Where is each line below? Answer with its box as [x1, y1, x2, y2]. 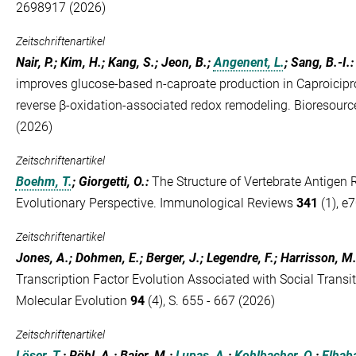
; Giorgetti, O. [72, 174, 145, 189]
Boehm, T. [15, 174, 72, 189]
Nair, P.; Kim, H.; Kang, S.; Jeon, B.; [15, 55, 214, 70]
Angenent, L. [213, 55, 284, 70]
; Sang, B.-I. [284, 55, 350, 70]
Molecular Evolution [15, 293, 130, 308]
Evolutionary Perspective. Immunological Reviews [15, 195, 296, 211]
